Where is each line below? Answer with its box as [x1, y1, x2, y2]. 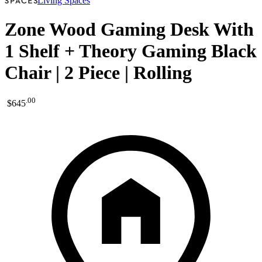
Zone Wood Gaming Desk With [5, 18, 254, 40]
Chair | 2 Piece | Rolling [5, 61, 192, 83]
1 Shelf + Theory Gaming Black [5, 40, 257, 61]
